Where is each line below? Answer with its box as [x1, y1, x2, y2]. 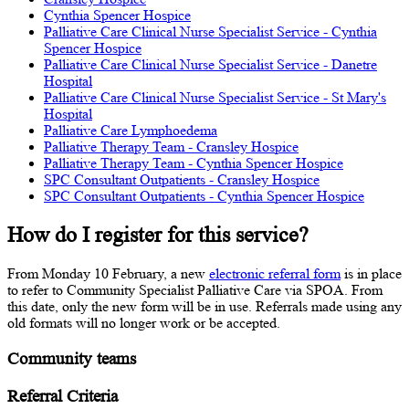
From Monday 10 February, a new [7, 266, 209, 282]
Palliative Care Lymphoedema [44, 122, 217, 139]
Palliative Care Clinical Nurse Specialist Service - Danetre [44, 57, 377, 73]
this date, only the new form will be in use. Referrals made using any [7, 299, 402, 315]
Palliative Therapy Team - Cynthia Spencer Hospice [44, 155, 343, 172]
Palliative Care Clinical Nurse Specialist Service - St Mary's [44, 89, 386, 106]
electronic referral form [209, 266, 341, 282]
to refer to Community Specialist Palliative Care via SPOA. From [7, 282, 383, 299]
